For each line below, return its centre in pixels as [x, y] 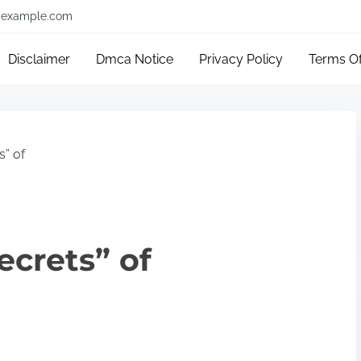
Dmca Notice [135, 59]
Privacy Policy [241, 59]
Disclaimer [39, 59]
